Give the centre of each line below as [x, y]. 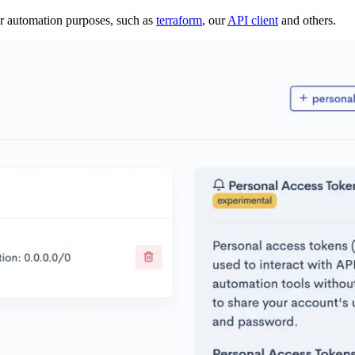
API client [253, 20]
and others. [307, 20]
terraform [179, 20]
